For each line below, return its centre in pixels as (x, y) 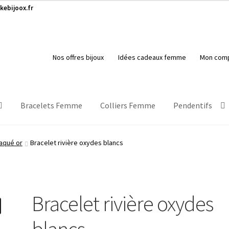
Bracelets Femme (52, 105)
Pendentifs (193, 105)
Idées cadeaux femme (152, 58)
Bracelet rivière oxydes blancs (76, 143)
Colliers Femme (128, 105)
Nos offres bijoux (78, 58)
